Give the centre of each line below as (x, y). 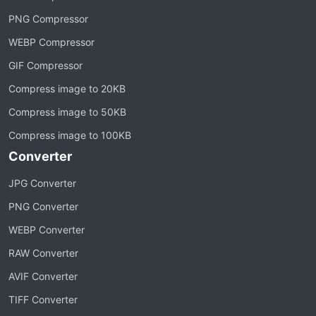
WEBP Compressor (51, 42)
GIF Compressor (45, 65)
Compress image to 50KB (67, 112)
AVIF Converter (43, 276)
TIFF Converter (43, 299)
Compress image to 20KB (67, 89)
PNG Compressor (48, 19)
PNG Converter (43, 206)
